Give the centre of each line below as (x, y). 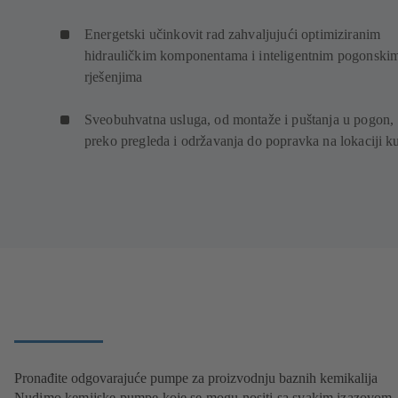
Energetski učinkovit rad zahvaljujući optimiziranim (233, 34)
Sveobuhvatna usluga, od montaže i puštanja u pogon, (239, 119)
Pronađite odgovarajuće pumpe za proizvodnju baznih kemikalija (196, 378)
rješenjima (114, 76)
